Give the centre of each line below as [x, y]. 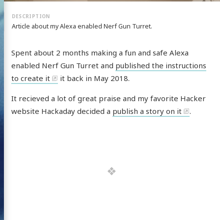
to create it [30, 78]
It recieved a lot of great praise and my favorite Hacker [108, 98]
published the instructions [161, 66]
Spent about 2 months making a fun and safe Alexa [100, 53]
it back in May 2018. [94, 78]
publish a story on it [147, 111]
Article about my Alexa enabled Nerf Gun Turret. [82, 27]
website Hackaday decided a [62, 111]
